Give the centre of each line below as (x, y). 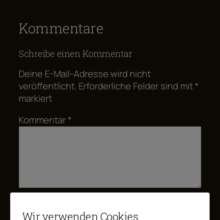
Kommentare (61, 28)
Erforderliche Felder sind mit (137, 86)
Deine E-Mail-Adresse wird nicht (85, 74)
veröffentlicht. (48, 86)
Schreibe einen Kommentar (75, 53)
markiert (35, 98)
